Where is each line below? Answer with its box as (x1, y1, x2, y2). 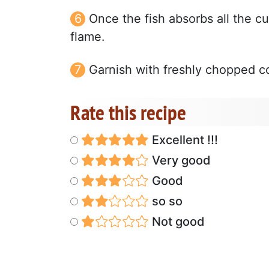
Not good (148, 214, 205, 229)
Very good (148, 153, 211, 168)
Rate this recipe (70, 98, 186, 126)
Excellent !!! (148, 132, 218, 147)
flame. (70, 29, 105, 44)
